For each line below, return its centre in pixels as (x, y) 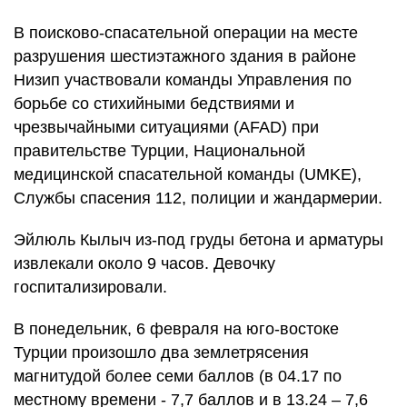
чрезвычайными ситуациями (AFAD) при (166, 127)
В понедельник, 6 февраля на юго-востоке (176, 329)
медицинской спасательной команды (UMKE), (188, 174)
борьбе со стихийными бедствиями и (154, 104)
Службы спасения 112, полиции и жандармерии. (198, 198)
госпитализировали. (90, 287)
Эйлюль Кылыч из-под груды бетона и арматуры (199, 240)
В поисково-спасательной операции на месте (186, 33)
